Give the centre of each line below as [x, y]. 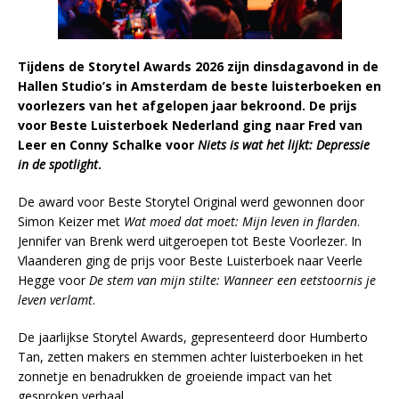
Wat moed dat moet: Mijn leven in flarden [240, 221]
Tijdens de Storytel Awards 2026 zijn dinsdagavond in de [198, 66]
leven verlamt [55, 299]
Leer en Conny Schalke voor [108, 144]
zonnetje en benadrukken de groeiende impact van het [175, 376]
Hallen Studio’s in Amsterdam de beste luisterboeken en [199, 85]
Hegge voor [53, 280]
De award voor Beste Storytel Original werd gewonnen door [191, 201]
